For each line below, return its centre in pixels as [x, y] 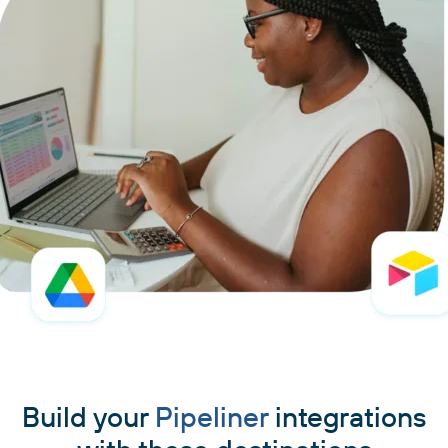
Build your [88, 416]
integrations [347, 416]
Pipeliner [211, 416]
